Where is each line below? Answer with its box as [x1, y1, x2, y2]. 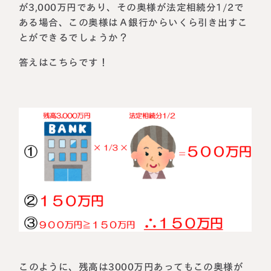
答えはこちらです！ [19, 57, 109, 68]
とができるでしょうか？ [19, 33, 129, 43]
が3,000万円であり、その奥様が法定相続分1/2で [19, 2, 244, 13]
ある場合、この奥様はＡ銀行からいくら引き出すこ [19, 18, 249, 28]
